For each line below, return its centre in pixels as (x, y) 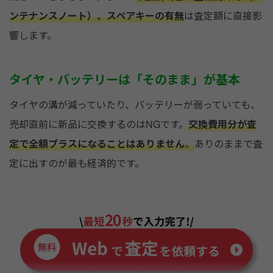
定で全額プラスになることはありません (97, 143)
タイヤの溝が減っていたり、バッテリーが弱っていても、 (135, 104)
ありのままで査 (229, 143)
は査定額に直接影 (223, 15)
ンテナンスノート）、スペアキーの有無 (97, 15)
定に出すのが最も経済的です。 (77, 163)
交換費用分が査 (222, 124)
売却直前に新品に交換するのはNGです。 (99, 124)
